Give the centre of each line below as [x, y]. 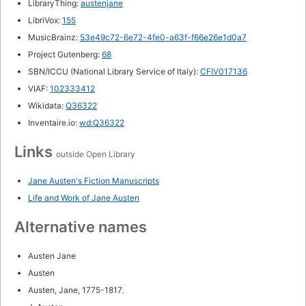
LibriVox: [45, 20]
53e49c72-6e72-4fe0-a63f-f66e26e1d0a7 [163, 38]
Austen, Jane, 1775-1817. [76, 290]
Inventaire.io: [54, 123]
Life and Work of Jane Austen [84, 198]
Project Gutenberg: [65, 55]
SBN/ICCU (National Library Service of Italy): [114, 72]
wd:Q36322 [102, 123]
